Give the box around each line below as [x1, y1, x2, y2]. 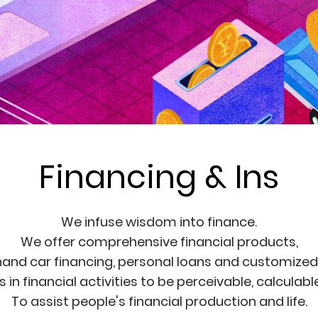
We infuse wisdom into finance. [61, 213, 257, 231]
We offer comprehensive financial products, [20, 233, 298, 251]
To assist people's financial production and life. [11, 292, 307, 311]
